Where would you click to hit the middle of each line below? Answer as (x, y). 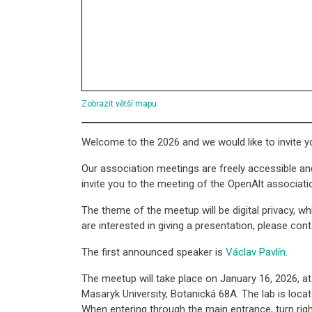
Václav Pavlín (256, 252)
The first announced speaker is (154, 252)
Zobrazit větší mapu (119, 104)
